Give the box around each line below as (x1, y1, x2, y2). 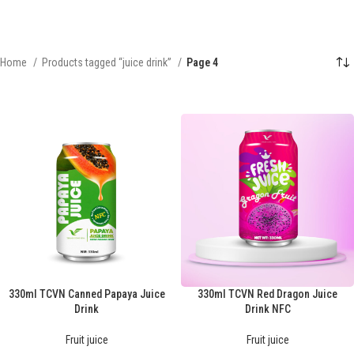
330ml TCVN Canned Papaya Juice (8, 288, 165, 301)
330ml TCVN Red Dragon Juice (198, 288, 337, 301)
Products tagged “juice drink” (42, 56, 174, 70)
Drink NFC (244, 303, 291, 316)
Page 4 (186, 56, 218, 70)
